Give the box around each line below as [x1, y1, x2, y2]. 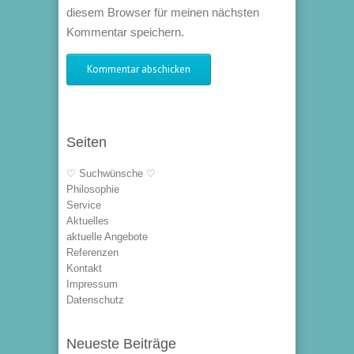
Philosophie [66, 183, 119, 195]
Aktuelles [66, 215, 109, 227]
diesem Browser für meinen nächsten [66, 6, 259, 19]
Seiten [66, 134, 107, 150]
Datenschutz [66, 294, 124, 306]
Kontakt [66, 262, 102, 274]
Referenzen [66, 247, 119, 258]
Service [66, 199, 101, 211]
